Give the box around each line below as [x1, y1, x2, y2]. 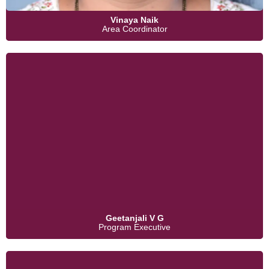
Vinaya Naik [110, 15, 159, 25]
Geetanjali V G [105, 213, 164, 223]
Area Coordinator [101, 24, 168, 34]
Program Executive [98, 222, 171, 232]
